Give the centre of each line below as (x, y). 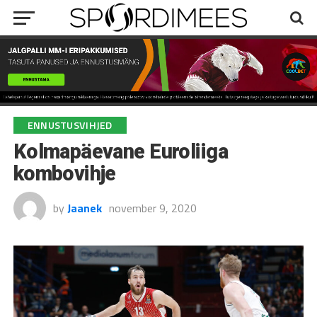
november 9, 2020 (152, 208)
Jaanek (84, 208)
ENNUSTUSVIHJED (70, 125)
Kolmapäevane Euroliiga (120, 151)
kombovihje (64, 173)
